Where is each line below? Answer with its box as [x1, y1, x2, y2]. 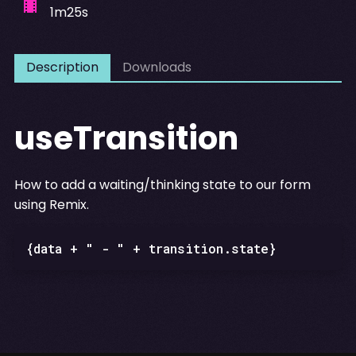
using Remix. [14, 195, 89, 214]
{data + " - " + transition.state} [25, 239, 277, 257]
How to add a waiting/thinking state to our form [14, 175, 311, 194]
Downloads [122, 57, 192, 76]
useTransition [14, 115, 238, 161]
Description [25, 57, 99, 76]
